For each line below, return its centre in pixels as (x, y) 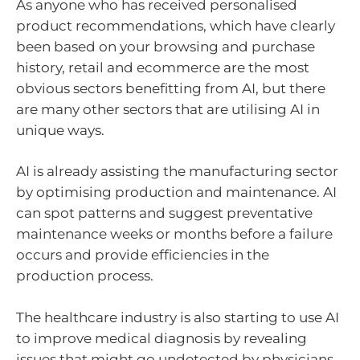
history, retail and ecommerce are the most (163, 67)
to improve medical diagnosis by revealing (162, 338)
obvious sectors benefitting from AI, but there (171, 88)
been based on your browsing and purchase (166, 46)
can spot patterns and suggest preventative (164, 213)
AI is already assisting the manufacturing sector (177, 172)
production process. (85, 276)
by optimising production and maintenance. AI (176, 192)
